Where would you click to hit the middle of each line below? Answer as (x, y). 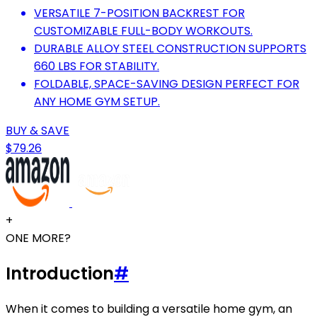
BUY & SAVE (38, 130)
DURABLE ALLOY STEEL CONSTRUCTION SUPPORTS (170, 48)
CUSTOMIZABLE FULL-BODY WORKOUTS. (143, 30)
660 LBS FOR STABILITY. (97, 66)
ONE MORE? (38, 238)
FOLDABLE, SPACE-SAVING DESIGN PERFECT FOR (167, 83)
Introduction (60, 273)
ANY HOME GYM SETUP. (97, 101)
